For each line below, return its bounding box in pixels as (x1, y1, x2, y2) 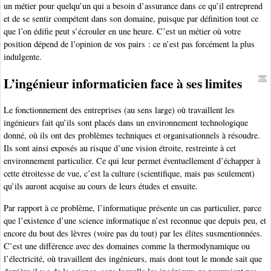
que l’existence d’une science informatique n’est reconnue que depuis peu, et (4, 214, 266, 226)
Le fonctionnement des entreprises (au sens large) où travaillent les (4, 104, 235, 116)
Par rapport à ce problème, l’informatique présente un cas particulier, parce (4, 201, 261, 214)
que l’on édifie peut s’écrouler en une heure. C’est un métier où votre (4, 25, 241, 38)
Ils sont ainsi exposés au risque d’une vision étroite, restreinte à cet (4, 142, 236, 154)
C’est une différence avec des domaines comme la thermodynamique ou (4, 240, 250, 252)
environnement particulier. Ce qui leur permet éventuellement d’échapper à (4, 155, 260, 167)
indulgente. (4, 51, 42, 63)
